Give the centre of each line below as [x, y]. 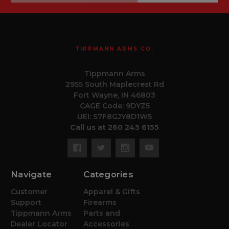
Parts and [102, 213]
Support [26, 203]
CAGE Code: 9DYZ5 [114, 106]
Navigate [31, 175]
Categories [108, 175]
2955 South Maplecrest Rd [114, 84]
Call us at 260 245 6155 [114, 127]
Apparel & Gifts [112, 192]
